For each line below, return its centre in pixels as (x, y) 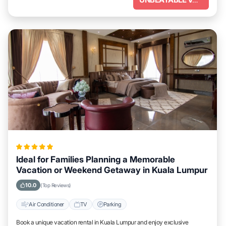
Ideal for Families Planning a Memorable (96, 159)
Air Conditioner (46, 204)
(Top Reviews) (56, 185)
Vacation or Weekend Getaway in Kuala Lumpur (112, 170)
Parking (112, 204)
